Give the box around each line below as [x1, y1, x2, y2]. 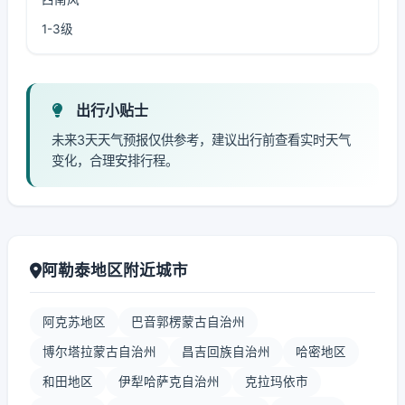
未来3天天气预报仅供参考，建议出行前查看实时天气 [52, 132, 351, 147]
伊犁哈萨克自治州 [118, 374, 220, 389]
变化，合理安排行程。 [52, 153, 178, 168]
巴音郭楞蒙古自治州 [131, 315, 245, 329]
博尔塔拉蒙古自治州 [42, 344, 156, 359]
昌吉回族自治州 [182, 344, 270, 359]
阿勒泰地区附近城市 [42, 260, 188, 279]
